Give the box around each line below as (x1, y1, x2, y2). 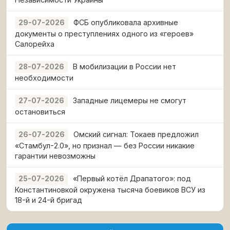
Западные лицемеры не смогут (73, 96, 186, 105)
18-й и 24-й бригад (15, 196, 82, 204)
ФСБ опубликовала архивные (73, 18, 178, 27)
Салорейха (15, 40, 54, 48)
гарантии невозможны (15, 151, 95, 160)
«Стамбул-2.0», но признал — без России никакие (15, 141, 195, 150)
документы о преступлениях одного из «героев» (15, 29, 194, 38)
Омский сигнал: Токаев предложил (73, 130, 199, 139)
